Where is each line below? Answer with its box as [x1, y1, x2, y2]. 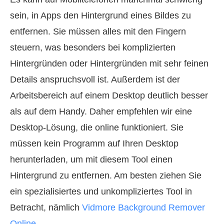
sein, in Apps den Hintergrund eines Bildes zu [10, 10, 191, 20]
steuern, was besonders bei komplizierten [10, 42, 175, 52]
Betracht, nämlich [10, 202, 82, 212]
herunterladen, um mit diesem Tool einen [10, 154, 172, 164]
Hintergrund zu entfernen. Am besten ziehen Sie [10, 170, 201, 180]
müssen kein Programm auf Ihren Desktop [10, 138, 178, 148]
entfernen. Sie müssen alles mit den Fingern [10, 26, 186, 36]
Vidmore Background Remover [82, 202, 205, 212]
